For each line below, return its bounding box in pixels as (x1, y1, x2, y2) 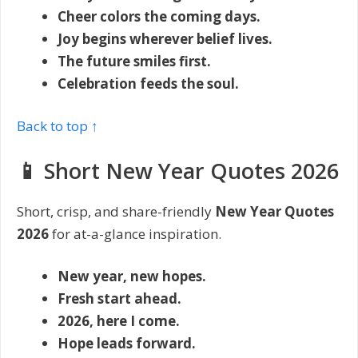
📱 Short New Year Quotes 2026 (17, 155, 339, 185)
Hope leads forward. (58, 334, 196, 353)
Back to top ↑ (17, 117, 98, 136)
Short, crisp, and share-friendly (17, 201, 215, 221)
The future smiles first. (58, 51, 211, 70)
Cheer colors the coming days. (58, 6, 261, 26)
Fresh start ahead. (58, 289, 181, 308)
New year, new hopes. (58, 267, 206, 286)
